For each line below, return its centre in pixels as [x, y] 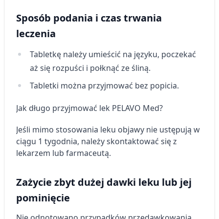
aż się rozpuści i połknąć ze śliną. [90, 68]
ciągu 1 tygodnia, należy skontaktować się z [97, 141]
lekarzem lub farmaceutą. [64, 153]
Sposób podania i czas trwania [89, 18]
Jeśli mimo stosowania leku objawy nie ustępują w [108, 130]
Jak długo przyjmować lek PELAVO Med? [89, 108]
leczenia [36, 33]
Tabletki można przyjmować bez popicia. [104, 86]
